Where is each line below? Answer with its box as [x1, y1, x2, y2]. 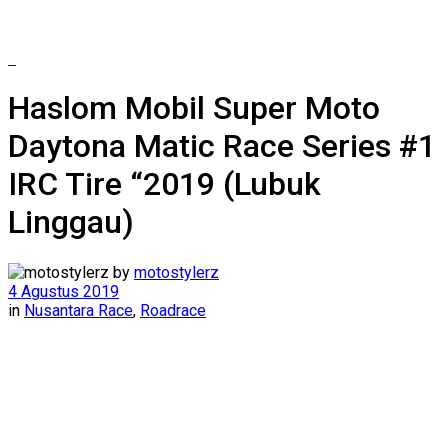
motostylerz [134, 262, 219, 282]
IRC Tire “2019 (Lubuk [8, 165, 321, 204]
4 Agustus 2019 [8, 281, 119, 301]
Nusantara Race [24, 300, 133, 320]
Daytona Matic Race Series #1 [8, 127, 436, 166]
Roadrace [140, 300, 206, 320]
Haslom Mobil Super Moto [8, 89, 380, 128]
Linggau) [8, 203, 134, 242]
